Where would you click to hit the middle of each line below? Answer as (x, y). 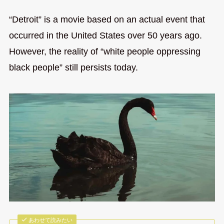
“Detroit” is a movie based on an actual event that (107, 20)
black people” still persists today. (73, 68)
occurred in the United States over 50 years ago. (105, 36)
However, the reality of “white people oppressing (104, 52)
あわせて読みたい (51, 220)
